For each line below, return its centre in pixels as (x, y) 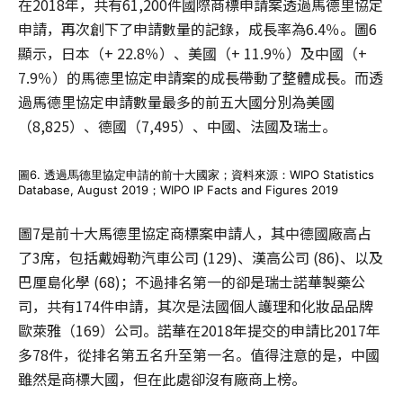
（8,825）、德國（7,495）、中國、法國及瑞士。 (177, 126)
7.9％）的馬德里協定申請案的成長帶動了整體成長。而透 (201, 77)
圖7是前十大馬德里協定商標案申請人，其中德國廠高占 (195, 233)
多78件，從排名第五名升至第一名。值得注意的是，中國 (199, 354)
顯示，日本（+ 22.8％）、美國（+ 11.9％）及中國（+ (193, 53)
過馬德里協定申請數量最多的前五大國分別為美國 (176, 102)
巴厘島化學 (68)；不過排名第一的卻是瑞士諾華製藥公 (192, 282)
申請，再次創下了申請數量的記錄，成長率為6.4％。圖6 (197, 29)
